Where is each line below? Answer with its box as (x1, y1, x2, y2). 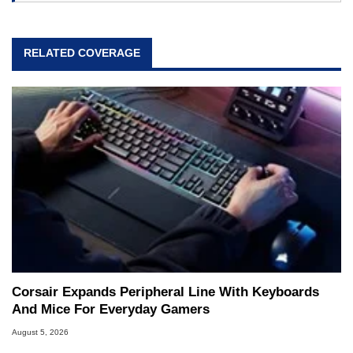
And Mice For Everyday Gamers (12, 302, 210, 318)
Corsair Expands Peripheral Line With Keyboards (12, 284, 319, 300)
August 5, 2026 (12, 328, 69, 337)
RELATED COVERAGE (24, 46, 140, 60)
